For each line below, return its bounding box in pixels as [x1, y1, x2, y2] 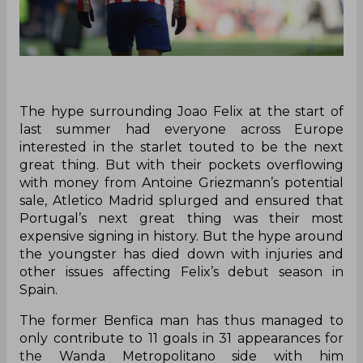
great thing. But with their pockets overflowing [19, 157, 344, 173]
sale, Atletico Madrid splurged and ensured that [19, 193, 344, 209]
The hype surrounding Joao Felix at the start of [19, 104, 344, 120]
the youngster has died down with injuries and [19, 246, 344, 263]
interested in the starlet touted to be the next [19, 139, 344, 156]
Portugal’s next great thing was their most [19, 211, 344, 227]
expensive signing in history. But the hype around [19, 228, 344, 245]
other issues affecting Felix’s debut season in [19, 264, 344, 280]
